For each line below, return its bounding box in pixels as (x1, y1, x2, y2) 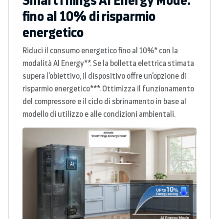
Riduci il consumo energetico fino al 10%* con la (22, 45, 178, 55)
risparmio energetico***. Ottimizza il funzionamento (22, 83, 194, 93)
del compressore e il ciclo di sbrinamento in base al (22, 96, 186, 106)
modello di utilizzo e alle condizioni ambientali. (22, 109, 175, 119)
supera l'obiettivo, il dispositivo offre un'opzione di (22, 70, 187, 81)
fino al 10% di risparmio (22, 6, 155, 25)
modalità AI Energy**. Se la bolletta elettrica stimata (22, 58, 194, 68)
